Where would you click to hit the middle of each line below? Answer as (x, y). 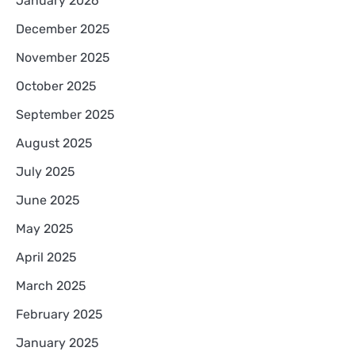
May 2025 (45, 228)
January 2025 (57, 342)
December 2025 (63, 29)
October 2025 (56, 86)
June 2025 (48, 200)
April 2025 (46, 257)
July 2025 (46, 171)
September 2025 (65, 114)
